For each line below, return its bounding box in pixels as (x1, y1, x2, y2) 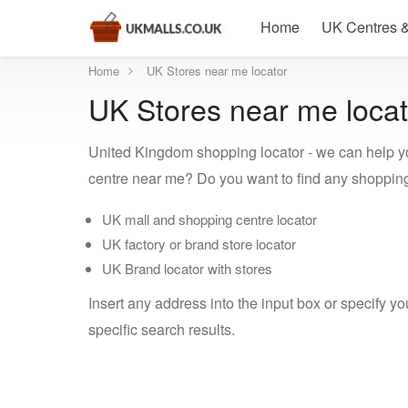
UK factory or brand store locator (102, 234, 296, 253)
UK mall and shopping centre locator (102, 209, 317, 229)
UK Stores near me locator (147, 62, 287, 79)
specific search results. (88, 319, 235, 340)
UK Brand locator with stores (102, 259, 272, 278)
